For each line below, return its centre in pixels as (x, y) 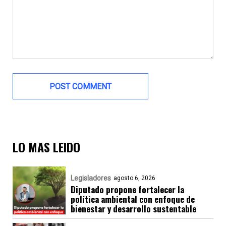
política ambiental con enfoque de (133, 199)
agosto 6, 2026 (134, 178)
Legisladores (91, 178)
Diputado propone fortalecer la (127, 190)
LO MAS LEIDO (46, 147)
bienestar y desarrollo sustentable (133, 209)
